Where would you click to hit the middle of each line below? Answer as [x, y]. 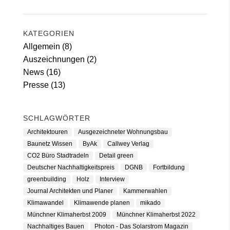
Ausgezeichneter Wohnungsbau [123, 132]
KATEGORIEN [49, 33]
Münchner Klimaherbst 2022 [156, 214]
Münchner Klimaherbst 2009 [66, 214]
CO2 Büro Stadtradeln [58, 155]
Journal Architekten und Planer [70, 191]
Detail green [116, 155]
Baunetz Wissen [50, 143]
